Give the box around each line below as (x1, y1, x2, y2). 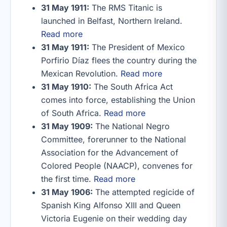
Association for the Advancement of (41, 147, 178, 158)
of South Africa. (41, 108, 104, 118)
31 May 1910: (41, 82, 91, 92)
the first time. (41, 174, 94, 184)
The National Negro (93, 121, 170, 131)
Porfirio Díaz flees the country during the (41, 55, 197, 65)
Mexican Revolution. (41, 68, 121, 79)
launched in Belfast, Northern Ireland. (41, 16, 182, 26)
